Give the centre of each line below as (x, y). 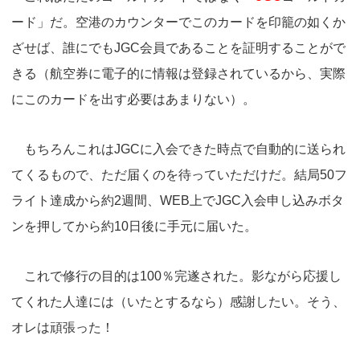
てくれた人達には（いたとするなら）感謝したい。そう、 (178, 301)
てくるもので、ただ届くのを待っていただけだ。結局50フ (179, 174)
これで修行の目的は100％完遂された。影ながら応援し (176, 276)
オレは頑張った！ (63, 327)
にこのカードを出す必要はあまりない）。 (133, 99)
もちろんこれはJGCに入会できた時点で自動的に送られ (178, 149)
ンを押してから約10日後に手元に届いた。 (134, 226)
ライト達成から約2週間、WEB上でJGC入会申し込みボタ (178, 200)
